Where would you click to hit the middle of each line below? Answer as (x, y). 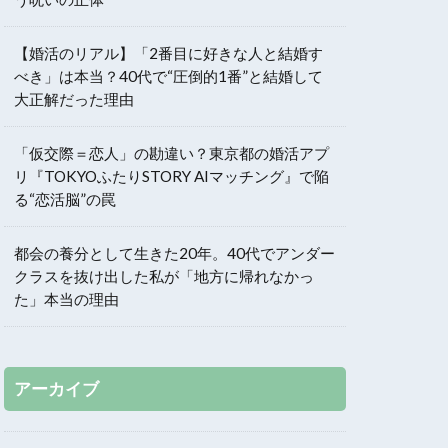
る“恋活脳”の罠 (65, 198)
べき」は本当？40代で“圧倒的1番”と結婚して (168, 75)
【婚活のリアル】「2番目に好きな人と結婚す (168, 52)
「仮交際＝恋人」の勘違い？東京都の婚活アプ (171, 152)
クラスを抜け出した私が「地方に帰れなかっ (164, 275)
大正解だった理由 (74, 98)
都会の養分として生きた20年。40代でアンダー (174, 252)
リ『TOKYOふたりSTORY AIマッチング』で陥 (171, 175)
